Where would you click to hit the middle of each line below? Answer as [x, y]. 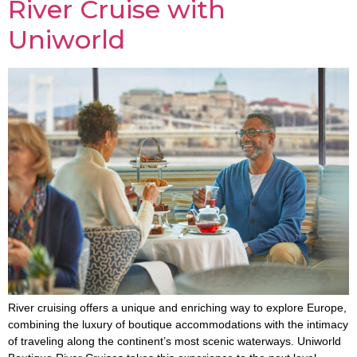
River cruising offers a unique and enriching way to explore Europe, [177, 307]
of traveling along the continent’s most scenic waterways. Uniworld [175, 341]
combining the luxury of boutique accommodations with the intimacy [178, 324]
